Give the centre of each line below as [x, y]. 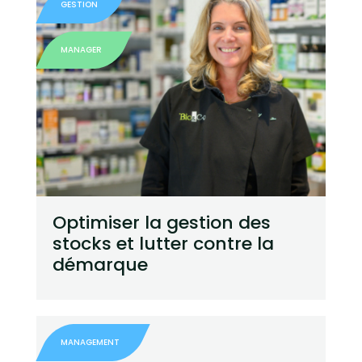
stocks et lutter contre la [163, 244]
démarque [100, 265]
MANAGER [81, 50]
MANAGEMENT [90, 343]
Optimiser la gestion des [161, 223]
